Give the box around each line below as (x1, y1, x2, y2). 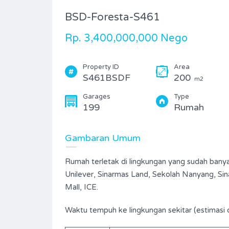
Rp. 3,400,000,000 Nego (65, 32, 188, 44)
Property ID (83, 62, 119, 71)
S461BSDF (83, 72, 130, 83)
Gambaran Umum (65, 132, 141, 144)
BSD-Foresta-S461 (65, 10, 160, 24)
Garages (83, 92, 110, 101)
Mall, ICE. (65, 182, 98, 192)
